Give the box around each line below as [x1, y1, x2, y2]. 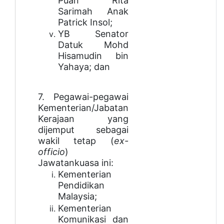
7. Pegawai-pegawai [38, 91, 128, 102]
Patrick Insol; [58, 16, 112, 27]
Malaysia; [58, 190, 97, 201]
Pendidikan [58, 179, 104, 190]
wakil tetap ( [38, 135, 114, 146]
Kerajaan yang [38, 113, 128, 124]
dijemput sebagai [38, 124, 128, 135]
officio [38, 146, 65, 157]
